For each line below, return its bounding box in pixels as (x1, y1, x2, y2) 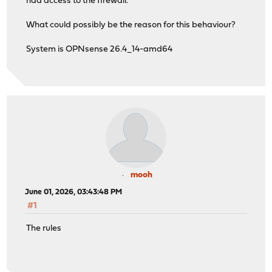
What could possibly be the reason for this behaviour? (26, 21, 236, 30)
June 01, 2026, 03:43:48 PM (25, 188, 123, 197)
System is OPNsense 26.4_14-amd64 (26, 45, 173, 55)
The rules (26, 223, 62, 233)
